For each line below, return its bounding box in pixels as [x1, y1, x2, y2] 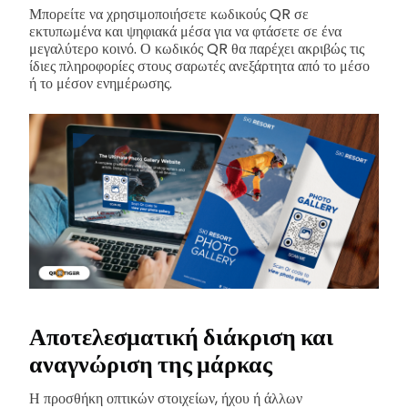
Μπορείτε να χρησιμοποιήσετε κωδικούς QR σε [29, 3, 309, 25]
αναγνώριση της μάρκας [29, 348, 272, 382]
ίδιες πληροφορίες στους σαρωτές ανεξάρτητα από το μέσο [29, 55, 370, 76]
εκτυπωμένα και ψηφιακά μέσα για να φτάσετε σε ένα [29, 20, 342, 42]
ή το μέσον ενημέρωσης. [29, 72, 172, 94]
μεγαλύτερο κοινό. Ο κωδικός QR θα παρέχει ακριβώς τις [29, 37, 364, 59]
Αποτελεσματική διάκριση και [29, 321, 333, 354]
